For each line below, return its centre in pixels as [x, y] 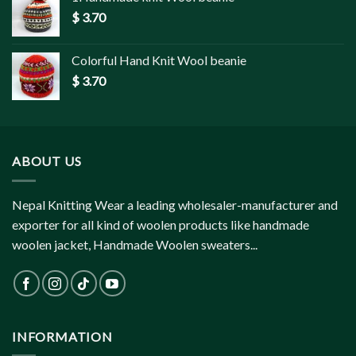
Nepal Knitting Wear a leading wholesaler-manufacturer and [175, 204]
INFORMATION [62, 336]
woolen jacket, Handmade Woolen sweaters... [135, 244]
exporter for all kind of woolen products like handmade [161, 224]
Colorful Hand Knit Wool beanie [159, 60]
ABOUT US [47, 161]
